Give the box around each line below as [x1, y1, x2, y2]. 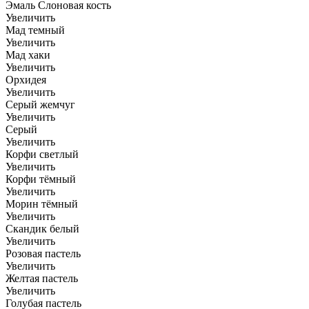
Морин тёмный [6, 198, 78, 210]
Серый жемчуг [6, 99, 75, 111]
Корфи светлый [6, 148, 79, 161]
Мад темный [6, 24, 65, 37]
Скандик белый [6, 223, 79, 235]
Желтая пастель [6, 272, 78, 285]
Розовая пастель [6, 248, 81, 260]
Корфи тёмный [6, 173, 76, 186]
